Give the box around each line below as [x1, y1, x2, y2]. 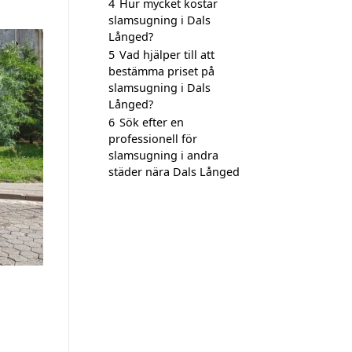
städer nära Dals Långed [108, 164, 240, 179]
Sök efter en [119, 115, 184, 130]
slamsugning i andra [108, 148, 218, 163]
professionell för [108, 131, 197, 146]
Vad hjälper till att [119, 47, 214, 62]
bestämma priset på [108, 64, 214, 79]
